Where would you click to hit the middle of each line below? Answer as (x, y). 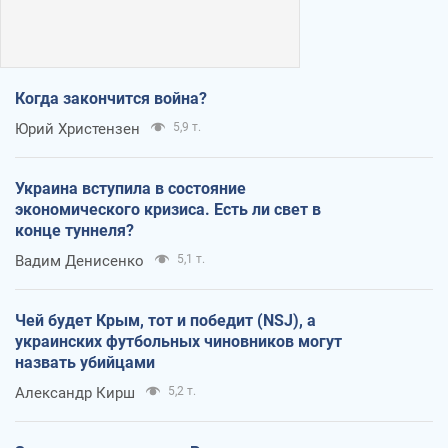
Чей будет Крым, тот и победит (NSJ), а (165, 320)
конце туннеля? (74, 230)
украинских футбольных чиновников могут (178, 341)
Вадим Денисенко (79, 260)
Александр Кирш (75, 392)
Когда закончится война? (111, 98)
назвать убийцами (85, 362)
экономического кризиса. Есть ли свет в (168, 209)
